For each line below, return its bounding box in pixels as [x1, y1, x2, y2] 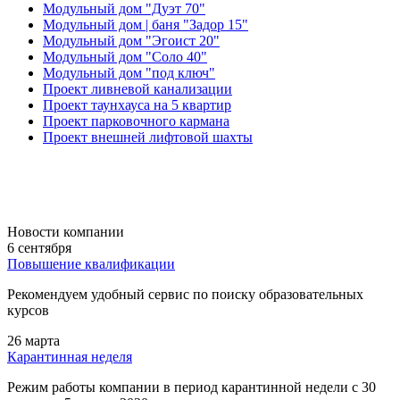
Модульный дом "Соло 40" [43, 48, 207, 64]
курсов [7, 302, 49, 318]
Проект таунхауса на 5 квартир [43, 96, 231, 112]
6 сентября [7, 239, 71, 255]
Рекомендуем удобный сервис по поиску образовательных [7, 286, 363, 302]
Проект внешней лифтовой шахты [43, 129, 253, 145]
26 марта [7, 332, 60, 348]
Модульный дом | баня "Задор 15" [43, 16, 248, 32]
